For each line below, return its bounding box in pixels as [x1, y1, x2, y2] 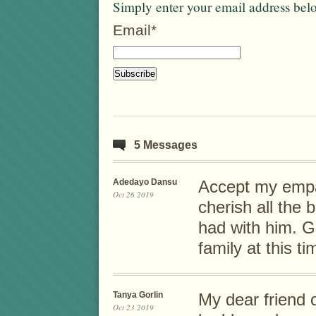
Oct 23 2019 [113, 302, 154, 313]
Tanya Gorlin [113, 290, 163, 300]
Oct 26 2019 [113, 189, 154, 200]
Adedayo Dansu [113, 177, 177, 188]
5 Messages [134, 139, 197, 152]
